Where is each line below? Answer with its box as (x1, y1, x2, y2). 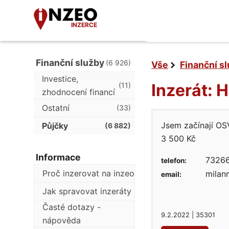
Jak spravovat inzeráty (42, 186, 131, 196)
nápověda (42, 215, 81, 225)
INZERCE (71, 21, 97, 29)
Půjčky (42, 121, 68, 131)
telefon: (161, 156, 187, 165)
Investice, (42, 74, 78, 84)
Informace (36, 152, 81, 163)
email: (161, 170, 181, 178)
